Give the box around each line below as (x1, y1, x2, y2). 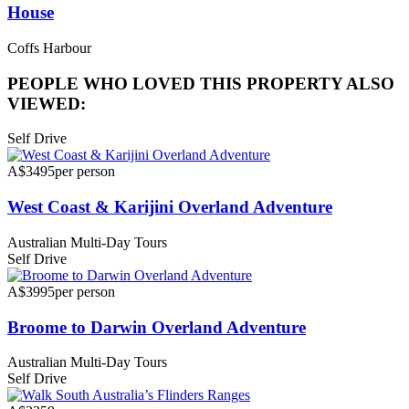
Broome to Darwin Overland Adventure (7, 317, 306, 337)
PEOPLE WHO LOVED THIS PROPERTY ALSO (7, 73, 394, 93)
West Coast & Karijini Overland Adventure (7, 197, 332, 217)
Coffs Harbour (7, 39, 91, 56)
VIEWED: (7, 93, 86, 113)
